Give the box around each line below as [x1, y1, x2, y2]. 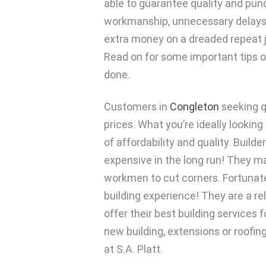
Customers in [104, 100, 170, 113]
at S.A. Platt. [104, 243, 163, 255]
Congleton [170, 100, 219, 113]
